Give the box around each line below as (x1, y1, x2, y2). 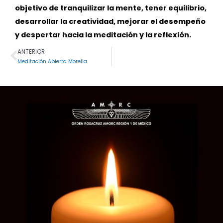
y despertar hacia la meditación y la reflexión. (15, 29, 193, 40)
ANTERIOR (17, 47, 45, 56)
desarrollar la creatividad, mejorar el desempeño (15, 16, 206, 26)
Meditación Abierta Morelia (17, 57, 87, 65)
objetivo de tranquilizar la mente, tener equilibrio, (15, 2, 207, 13)
